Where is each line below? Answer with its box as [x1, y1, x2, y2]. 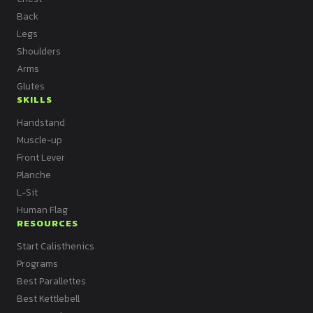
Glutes [17, 79, 45, 94]
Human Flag [17, 203, 68, 217]
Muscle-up [17, 133, 62, 147]
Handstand [17, 115, 65, 130]
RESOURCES [17, 217, 79, 231]
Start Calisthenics [17, 239, 94, 254]
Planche [17, 168, 51, 182]
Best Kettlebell [17, 291, 80, 306]
